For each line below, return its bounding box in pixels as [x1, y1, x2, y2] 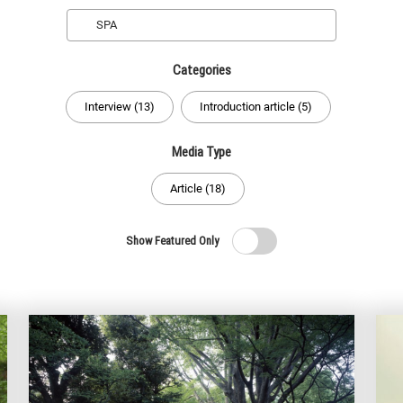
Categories [172, 62, 231, 78]
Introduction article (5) [199, 100, 312, 113]
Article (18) [170, 182, 226, 195]
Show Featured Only [126, 234, 219, 247]
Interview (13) [84, 100, 155, 113]
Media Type [172, 144, 231, 160]
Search [344, 14, 385, 31]
